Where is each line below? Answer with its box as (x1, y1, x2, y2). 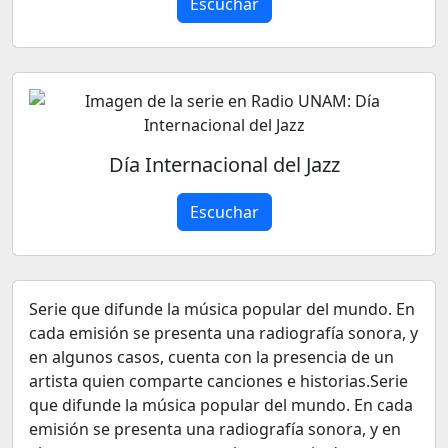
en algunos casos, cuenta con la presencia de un (29, 346, 394, 368)
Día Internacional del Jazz (108, 151, 340, 178)
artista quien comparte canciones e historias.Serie (29, 370, 408, 392)
